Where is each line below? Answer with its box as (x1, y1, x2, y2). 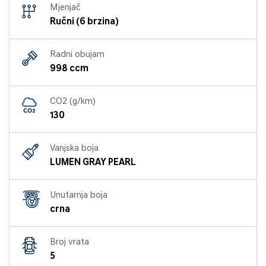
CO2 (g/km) (50, 97, 96, 106)
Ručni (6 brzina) (50, 17, 119, 27)
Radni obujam (50, 50, 104, 59)
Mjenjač (50, 3, 81, 12)
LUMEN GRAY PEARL (50, 157, 136, 167)
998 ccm (50, 64, 88, 74)
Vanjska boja (50, 144, 99, 153)
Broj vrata (50, 237, 89, 247)
